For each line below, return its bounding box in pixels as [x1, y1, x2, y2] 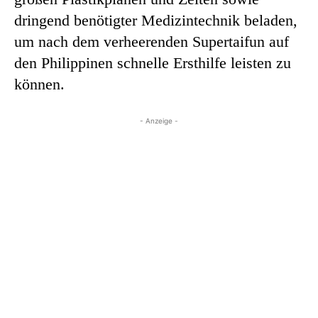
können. [14, 75, 65, 93]
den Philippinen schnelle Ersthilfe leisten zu [14, 53, 291, 72]
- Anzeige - [140, 116, 178, 125]
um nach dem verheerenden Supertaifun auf [14, 32, 289, 50]
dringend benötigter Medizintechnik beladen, [14, 11, 297, 29]
